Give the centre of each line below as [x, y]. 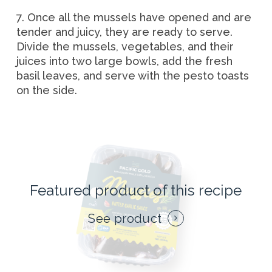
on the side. [46, 90]
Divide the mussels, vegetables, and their [125, 46]
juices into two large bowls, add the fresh [124, 61]
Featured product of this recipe [136, 191]
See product [125, 219]
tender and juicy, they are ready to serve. [124, 32]
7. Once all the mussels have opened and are [134, 17]
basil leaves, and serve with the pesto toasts [132, 75]
